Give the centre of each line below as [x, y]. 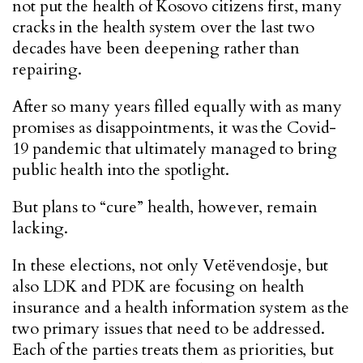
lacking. [41, 228]
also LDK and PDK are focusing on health [158, 286]
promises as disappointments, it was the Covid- [175, 128]
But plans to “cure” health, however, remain [165, 207]
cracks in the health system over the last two [163, 27]
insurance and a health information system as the [181, 307]
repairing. [47, 69]
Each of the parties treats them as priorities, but [173, 350]
